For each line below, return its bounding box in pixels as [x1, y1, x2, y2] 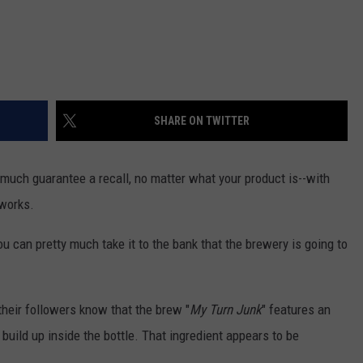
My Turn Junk [190, 301, 262, 318]
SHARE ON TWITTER [154, 114, 250, 128]
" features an [262, 301, 331, 318]
